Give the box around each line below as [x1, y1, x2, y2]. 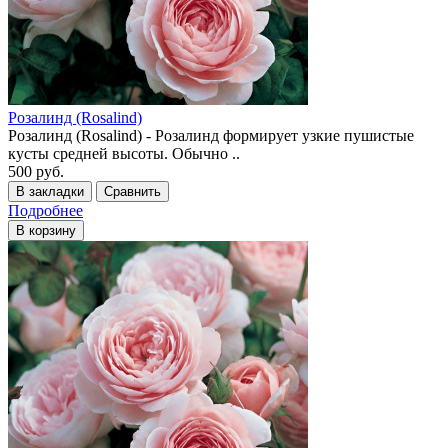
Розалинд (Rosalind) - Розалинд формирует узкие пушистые [8, 126, 414, 144]
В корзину [16, 222, 76, 238]
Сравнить [104, 183, 161, 199]
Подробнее [8, 201, 83, 219]
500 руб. [8, 162, 64, 180]
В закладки [16, 183, 84, 199]
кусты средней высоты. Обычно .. [8, 144, 240, 162]
